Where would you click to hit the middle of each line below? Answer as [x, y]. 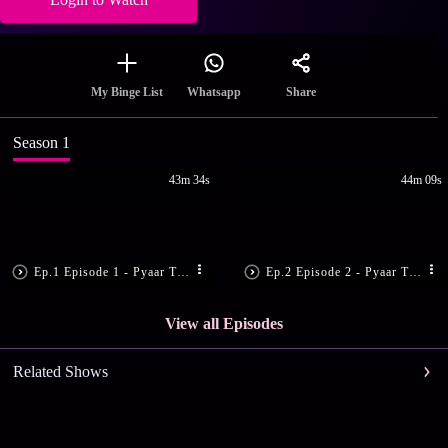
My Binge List [127, 92]
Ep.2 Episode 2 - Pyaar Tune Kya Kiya [415, 271]
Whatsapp [214, 92]
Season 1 [41, 143]
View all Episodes [224, 324]
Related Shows [60, 372]
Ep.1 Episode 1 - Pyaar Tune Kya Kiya [183, 271]
